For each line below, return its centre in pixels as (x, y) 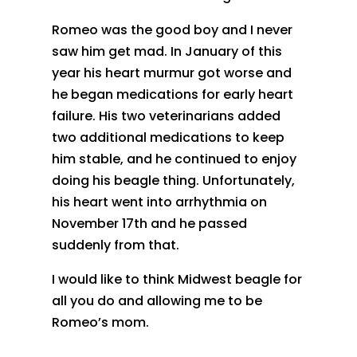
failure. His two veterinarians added (166, 116)
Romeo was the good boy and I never (172, 29)
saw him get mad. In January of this (167, 51)
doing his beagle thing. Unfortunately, (173, 180)
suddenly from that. (115, 245)
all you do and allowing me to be (157, 300)
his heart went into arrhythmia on (159, 202)
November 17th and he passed (149, 223)
